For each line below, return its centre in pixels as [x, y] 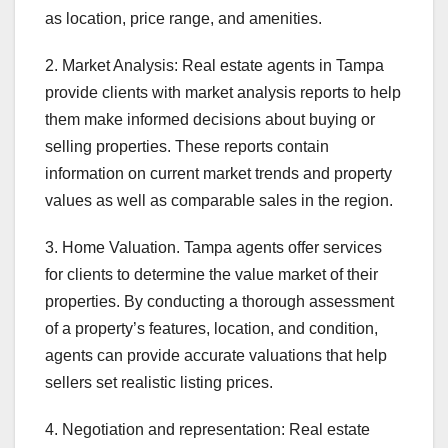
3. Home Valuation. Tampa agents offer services [213, 248]
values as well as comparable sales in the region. [219, 201]
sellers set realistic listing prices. [159, 383]
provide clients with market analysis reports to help [223, 93]
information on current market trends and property [218, 174]
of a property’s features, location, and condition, [211, 329]
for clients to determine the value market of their [211, 275]
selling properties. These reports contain [187, 147]
